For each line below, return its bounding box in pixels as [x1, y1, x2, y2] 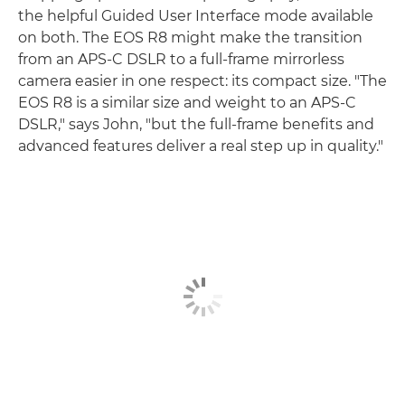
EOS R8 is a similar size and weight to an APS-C [18, 93, 356, 111]
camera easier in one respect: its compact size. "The [18, 71, 387, 89]
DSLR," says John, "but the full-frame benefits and [18, 115, 374, 133]
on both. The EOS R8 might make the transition [18, 28, 363, 46]
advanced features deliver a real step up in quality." [18, 137, 383, 155]
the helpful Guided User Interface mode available [18, 6, 373, 24]
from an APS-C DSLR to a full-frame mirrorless [18, 50, 344, 68]
